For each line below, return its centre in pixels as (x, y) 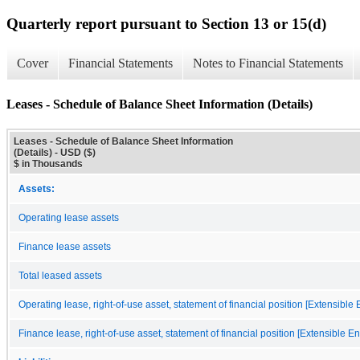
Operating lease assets (69, 217)
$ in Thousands (48, 164)
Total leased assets (60, 275)
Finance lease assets (65, 246)
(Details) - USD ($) (55, 152)
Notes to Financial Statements (268, 63)
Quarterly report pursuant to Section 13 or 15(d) (166, 23)
